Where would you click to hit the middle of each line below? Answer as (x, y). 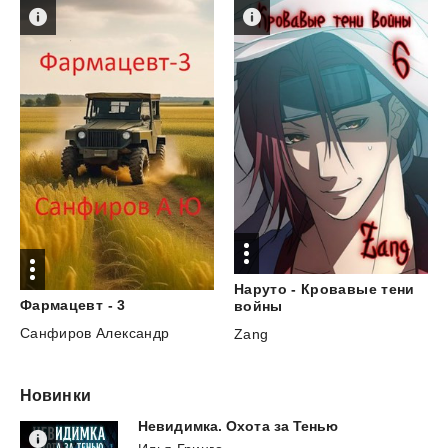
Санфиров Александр (95, 332)
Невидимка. (180, 425)
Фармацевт (62, 304)
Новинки (55, 395)
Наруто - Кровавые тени (324, 288)
